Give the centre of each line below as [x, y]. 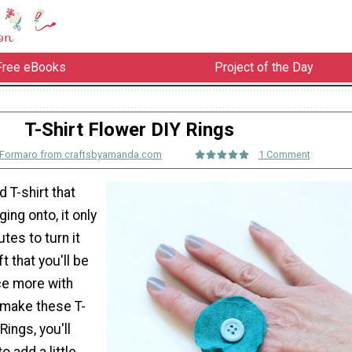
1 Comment [284, 154]
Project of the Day [264, 68]
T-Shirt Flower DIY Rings [129, 129]
